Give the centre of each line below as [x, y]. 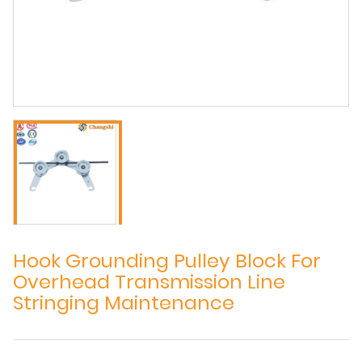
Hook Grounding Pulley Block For [167, 260]
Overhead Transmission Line [149, 281]
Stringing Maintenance [124, 302]
